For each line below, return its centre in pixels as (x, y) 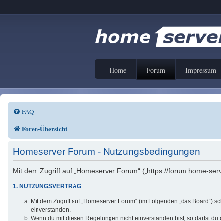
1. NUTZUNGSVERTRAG (47, 187)
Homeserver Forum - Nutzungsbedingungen (107, 151)
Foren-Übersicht (44, 129)
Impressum (201, 70)
